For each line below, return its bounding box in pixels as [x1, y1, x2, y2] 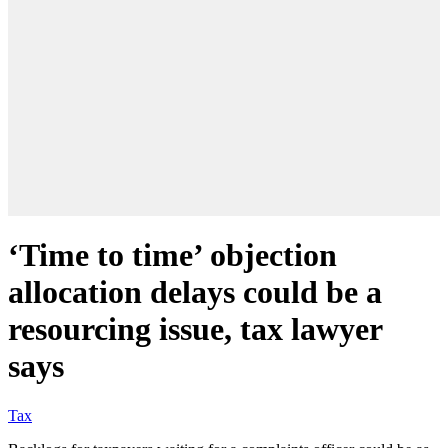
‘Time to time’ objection [8, 237, 337, 274]
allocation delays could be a [8, 274, 382, 311]
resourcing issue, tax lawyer [8, 311, 382, 348]
